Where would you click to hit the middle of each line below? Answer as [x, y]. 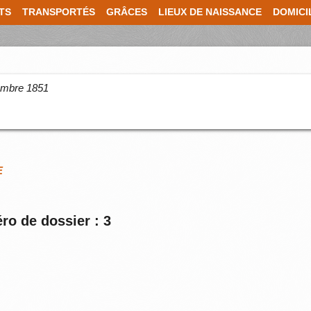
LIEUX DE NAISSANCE [210, 12]
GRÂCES [127, 12]
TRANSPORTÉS [59, 12]
